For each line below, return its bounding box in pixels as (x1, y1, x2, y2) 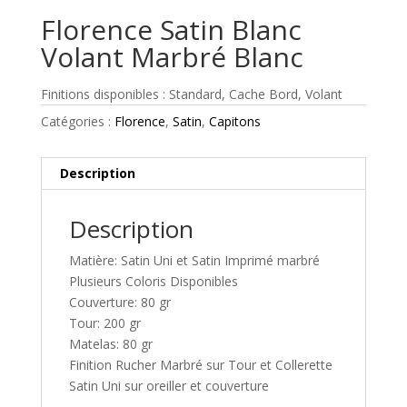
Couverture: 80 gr (68, 293, 171, 312)
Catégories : (40, 113, 114, 131)
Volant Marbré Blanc (40, 38, 303, 76)
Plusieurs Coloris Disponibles (68, 273, 238, 291)
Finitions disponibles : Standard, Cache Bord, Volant (40, 85, 342, 104)
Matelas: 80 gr (68, 335, 153, 353)
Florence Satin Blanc (40, 11, 302, 49)
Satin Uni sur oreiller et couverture (68, 377, 269, 395)
